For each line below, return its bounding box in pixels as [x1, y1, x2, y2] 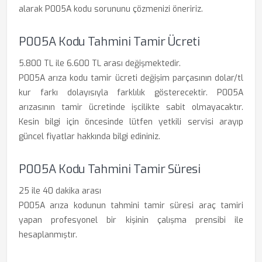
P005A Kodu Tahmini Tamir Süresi [19, 161, 201, 177]
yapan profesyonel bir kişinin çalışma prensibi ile [19, 215, 243, 226]
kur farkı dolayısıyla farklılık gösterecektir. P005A [19, 87, 243, 98]
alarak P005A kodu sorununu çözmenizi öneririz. [19, 4, 203, 15]
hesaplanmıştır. [19, 229, 77, 240]
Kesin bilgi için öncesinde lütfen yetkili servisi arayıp [19, 116, 243, 127]
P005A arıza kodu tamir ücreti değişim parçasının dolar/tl [19, 73, 243, 84]
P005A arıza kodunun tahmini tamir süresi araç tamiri [19, 200, 243, 211]
